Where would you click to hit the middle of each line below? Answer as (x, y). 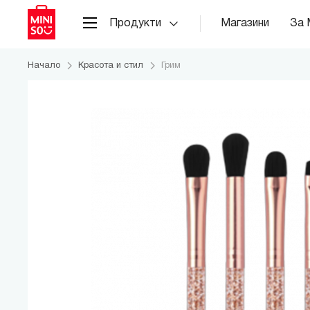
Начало (44, 66)
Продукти (135, 23)
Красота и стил (111, 66)
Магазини (245, 23)
